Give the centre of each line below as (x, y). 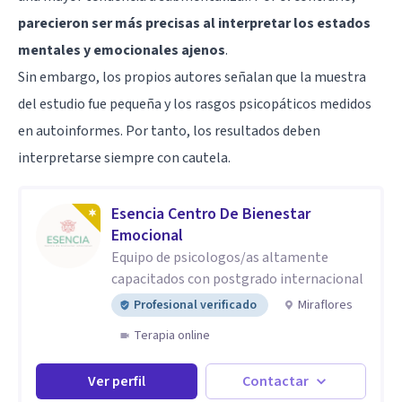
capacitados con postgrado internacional (237, 279)
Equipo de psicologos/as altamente (220, 257)
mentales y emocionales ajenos (122, 50)
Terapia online (172, 335)
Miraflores (325, 305)
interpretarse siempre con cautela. (124, 157)
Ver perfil (116, 381)
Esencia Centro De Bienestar (211, 214)
